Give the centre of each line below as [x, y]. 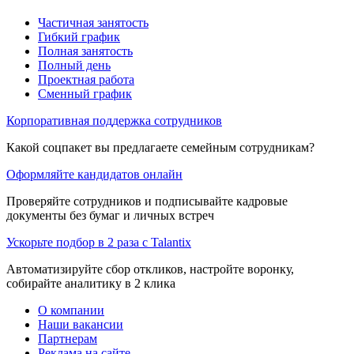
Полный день [74, 66]
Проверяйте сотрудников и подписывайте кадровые [147, 201]
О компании [71, 311]
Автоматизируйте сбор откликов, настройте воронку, [150, 269]
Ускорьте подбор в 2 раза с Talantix [99, 243]
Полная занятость [85, 51]
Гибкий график [79, 37]
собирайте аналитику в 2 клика [91, 284]
